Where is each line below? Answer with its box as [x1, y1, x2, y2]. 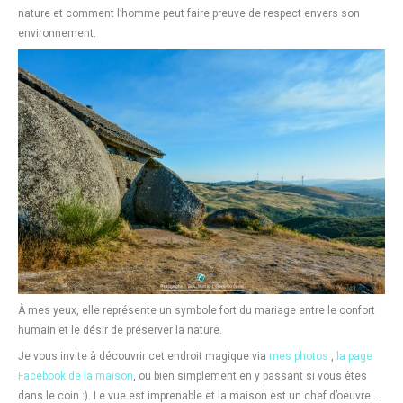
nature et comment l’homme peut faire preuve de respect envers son [18, 6, 360, 20]
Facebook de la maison [18, 369, 133, 382]
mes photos [269, 349, 331, 363]
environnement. [18, 26, 96, 40]
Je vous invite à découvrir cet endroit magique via [18, 349, 269, 363]
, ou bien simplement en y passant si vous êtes [133, 369, 367, 382]
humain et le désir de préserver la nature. [18, 323, 222, 336]
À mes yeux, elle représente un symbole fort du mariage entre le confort [18, 303, 375, 317]
